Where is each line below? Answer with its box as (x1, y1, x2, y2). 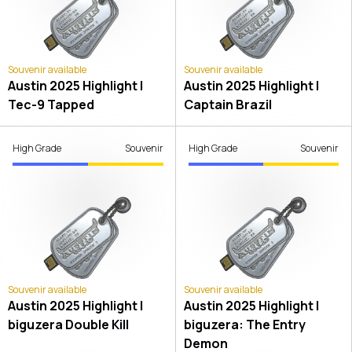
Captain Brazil (183, 96, 272, 114)
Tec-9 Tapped (8, 96, 94, 114)
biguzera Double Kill (8, 316, 129, 334)
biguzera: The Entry (183, 316, 306, 334)
